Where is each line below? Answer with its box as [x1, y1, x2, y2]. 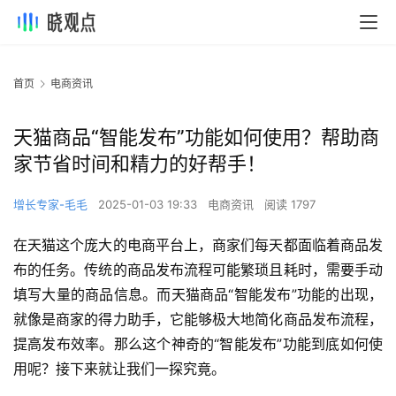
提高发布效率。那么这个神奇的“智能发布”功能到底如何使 [13, 335, 383, 354]
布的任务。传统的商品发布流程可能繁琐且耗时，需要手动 [13, 261, 383, 279]
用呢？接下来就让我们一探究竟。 [13, 360, 225, 378]
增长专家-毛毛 [13, 197, 88, 212]
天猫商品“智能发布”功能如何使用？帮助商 [13, 126, 379, 149]
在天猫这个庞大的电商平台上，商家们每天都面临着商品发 [13, 236, 383, 255]
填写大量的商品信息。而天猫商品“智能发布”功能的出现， [13, 286, 383, 304]
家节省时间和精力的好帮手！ [13, 152, 266, 176]
